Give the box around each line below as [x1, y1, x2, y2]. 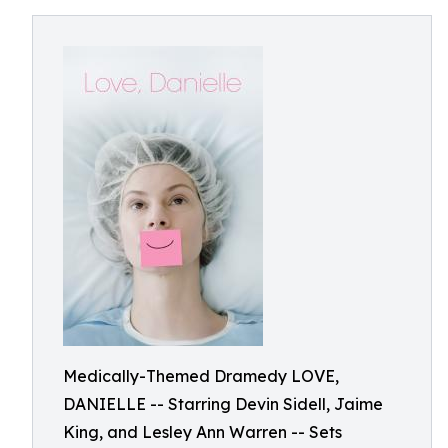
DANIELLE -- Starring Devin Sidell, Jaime [63, 394, 383, 414]
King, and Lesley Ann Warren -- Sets [63, 422, 342, 442]
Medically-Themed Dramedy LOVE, [63, 366, 339, 386]
